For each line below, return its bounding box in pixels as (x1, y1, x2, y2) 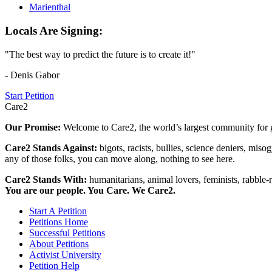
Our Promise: (5, 121, 63, 132)
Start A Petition (29, 205, 87, 216)
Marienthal (29, 2, 70, 13)
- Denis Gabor (5, 69, 59, 80)
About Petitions (29, 238, 89, 249)
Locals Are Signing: (5, 24, 103, 37)
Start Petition (5, 90, 54, 101)
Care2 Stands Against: (5, 142, 100, 153)
